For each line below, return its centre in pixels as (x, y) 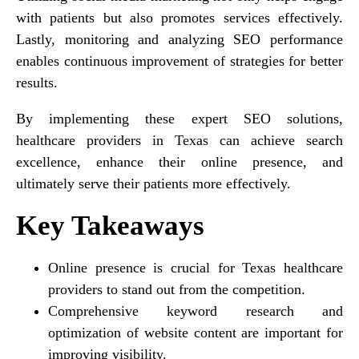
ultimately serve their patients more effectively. (153, 183)
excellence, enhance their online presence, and (179, 161)
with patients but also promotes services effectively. (179, 17)
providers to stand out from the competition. (177, 289)
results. (37, 82)
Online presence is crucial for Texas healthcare (196, 267)
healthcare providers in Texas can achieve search (179, 140)
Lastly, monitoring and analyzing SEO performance (179, 39)
